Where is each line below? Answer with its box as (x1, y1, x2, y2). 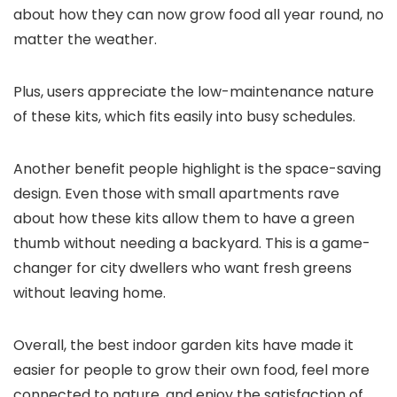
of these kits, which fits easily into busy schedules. (13, 106, 355, 127)
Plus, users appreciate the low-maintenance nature (13, 82, 374, 102)
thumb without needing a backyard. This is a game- (13, 233, 370, 253)
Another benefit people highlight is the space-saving (13, 159, 381, 179)
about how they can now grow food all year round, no (13, 4, 384, 25)
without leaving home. (13, 283, 166, 303)
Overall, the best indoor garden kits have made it (13, 335, 354, 355)
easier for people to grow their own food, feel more (13, 360, 370, 380)
